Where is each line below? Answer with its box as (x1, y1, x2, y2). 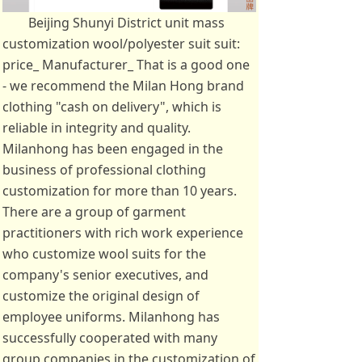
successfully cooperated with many (2, 329, 217, 347)
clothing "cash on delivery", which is (2, 98, 221, 116)
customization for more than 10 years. (2, 182, 237, 200)
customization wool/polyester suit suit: (2, 35, 240, 53)
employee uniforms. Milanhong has (2, 308, 220, 326)
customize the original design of (2, 287, 200, 305)
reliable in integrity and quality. (2, 119, 191, 137)
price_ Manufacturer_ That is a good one (2, 56, 250, 74)
